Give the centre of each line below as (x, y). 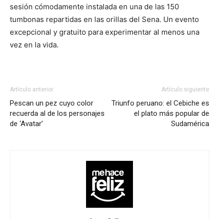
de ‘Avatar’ (26, 124)
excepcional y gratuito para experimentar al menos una (105, 32)
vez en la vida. (34, 45)
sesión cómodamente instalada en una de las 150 (94, 7)
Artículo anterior (32, 89)
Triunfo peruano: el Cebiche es (160, 103)
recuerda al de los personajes (57, 113)
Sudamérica (190, 124)
